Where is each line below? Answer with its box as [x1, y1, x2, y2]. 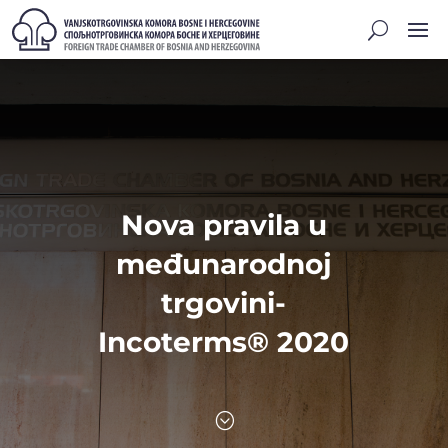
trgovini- [161, 286, 287, 320]
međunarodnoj [115, 247, 332, 281]
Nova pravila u [120, 208, 327, 242]
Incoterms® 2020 [98, 325, 350, 359]
